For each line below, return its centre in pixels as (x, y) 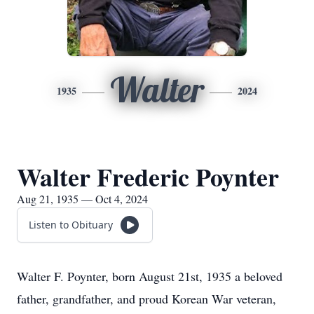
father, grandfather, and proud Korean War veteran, (146, 299)
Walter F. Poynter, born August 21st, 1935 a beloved (150, 276)
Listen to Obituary (71, 225)
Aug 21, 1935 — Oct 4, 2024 (82, 199)
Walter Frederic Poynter (148, 177)
